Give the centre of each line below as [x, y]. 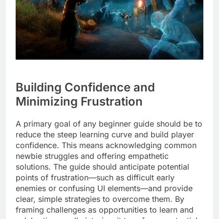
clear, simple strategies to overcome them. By [100, 199]
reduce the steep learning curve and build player [105, 135]
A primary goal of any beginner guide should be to [109, 124]
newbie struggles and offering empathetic [92, 156]
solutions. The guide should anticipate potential [102, 167]
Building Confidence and [85, 88]
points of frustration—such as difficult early [95, 178]
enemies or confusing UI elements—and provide [104, 188]
